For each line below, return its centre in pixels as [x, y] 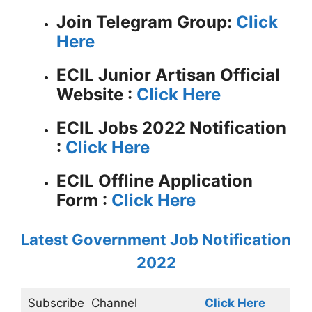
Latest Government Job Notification [156, 239]
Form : [84, 200]
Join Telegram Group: [146, 22]
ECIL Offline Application [155, 181]
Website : [96, 94]
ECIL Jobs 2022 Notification [171, 128]
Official [248, 75]
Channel [112, 303]
